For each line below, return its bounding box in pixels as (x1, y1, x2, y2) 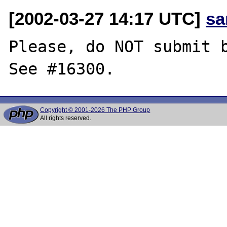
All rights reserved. (40, 115, 92, 122)
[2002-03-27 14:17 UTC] (9, 8, 206, 28)
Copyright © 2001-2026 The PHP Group (40, 106, 150, 113)
